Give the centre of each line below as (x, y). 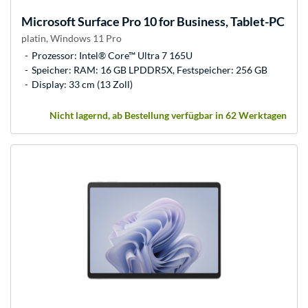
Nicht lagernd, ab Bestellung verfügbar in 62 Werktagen (168, 115)
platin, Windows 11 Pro (71, 38)
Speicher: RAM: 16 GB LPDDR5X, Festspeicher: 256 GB (150, 69)
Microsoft (48, 21)
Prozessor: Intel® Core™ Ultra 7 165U (112, 55)
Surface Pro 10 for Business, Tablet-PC (180, 21)
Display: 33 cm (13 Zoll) (82, 84)
